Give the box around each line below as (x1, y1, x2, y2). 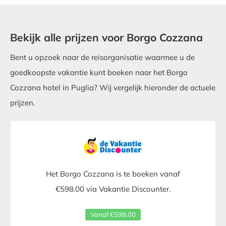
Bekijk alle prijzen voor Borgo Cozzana (10, 31, 203, 44)
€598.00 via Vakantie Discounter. (55, 184, 171, 194)
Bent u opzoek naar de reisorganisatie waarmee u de (10, 52, 195, 63)
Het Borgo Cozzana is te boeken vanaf (46, 169, 180, 179)
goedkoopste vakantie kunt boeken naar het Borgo (10, 68, 188, 78)
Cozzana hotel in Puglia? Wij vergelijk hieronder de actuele (10, 83, 215, 93)
